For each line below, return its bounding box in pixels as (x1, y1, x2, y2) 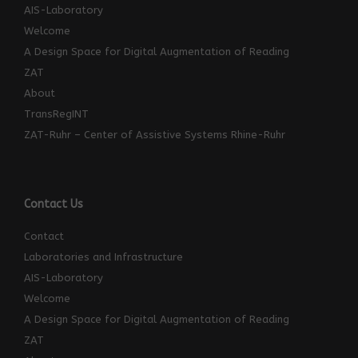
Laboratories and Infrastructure (24, 251, 183, 264)
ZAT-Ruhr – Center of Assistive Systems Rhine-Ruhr (24, 129, 285, 141)
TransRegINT (24, 108, 89, 121)
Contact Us (24, 197, 83, 212)
